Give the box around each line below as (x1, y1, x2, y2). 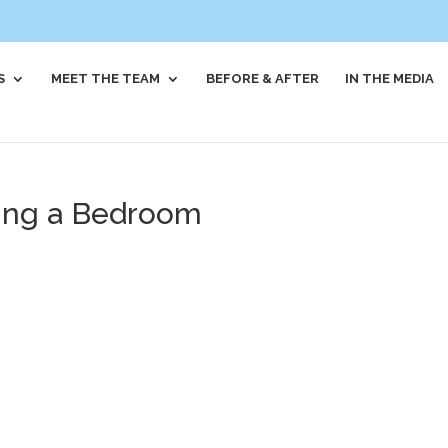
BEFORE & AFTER (206, 71, 319, 86)
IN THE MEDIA (345, 71, 434, 86)
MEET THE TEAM (51, 71, 160, 86)
